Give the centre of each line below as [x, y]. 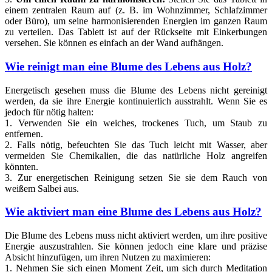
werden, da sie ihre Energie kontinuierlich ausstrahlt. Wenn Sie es [136, 101]
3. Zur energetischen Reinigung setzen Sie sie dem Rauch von [136, 177]
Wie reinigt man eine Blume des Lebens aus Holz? [128, 66]
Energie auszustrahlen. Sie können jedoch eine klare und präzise [136, 246]
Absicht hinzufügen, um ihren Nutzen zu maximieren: [108, 257]
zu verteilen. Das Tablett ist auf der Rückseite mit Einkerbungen [136, 32]
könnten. [22, 166]
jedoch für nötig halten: [49, 112]
